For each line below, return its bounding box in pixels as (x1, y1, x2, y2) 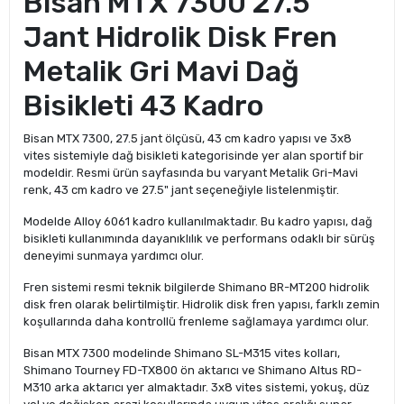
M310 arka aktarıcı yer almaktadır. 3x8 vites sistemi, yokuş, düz (23, 381, 370, 394)
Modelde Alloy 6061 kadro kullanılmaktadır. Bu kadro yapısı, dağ (23, 215, 372, 228)
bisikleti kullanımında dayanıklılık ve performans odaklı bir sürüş (23, 232, 375, 245)
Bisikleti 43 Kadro (23, 88, 264, 123)
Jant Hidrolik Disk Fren (23, 20, 337, 54)
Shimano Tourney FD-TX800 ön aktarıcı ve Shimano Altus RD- (23, 363, 362, 377)
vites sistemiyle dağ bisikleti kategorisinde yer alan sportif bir (23, 149, 363, 162)
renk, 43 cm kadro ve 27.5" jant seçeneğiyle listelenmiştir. (23, 183, 339, 197)
